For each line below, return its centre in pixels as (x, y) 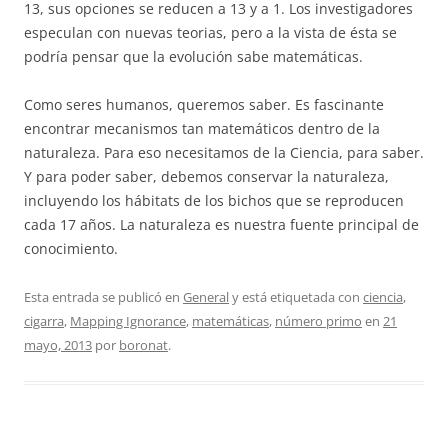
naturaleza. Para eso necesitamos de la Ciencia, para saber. (224, 152)
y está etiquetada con (296, 297)
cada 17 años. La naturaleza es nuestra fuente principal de (221, 224)
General (206, 297)
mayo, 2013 (58, 345)
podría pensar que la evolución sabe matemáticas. (193, 56)
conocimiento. (71, 248)
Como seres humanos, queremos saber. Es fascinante (204, 104)
